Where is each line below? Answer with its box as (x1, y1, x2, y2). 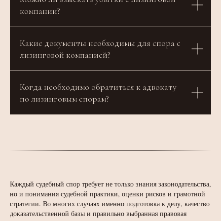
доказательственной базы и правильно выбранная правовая (10, 209, 186, 218)
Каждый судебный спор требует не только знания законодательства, (10, 179, 211, 188)
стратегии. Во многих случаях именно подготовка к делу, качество (10, 199, 210, 208)
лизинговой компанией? (20, 49, 110, 60)
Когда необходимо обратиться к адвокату (20, 81, 177, 92)
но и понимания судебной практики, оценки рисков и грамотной (10, 189, 205, 198)
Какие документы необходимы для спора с (20, 37, 181, 48)
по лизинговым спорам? (20, 93, 109, 104)
